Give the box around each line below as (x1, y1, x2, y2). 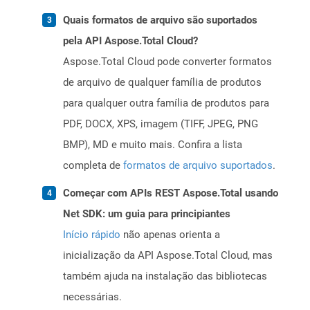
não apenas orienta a (120, 228, 220, 241)
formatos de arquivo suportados (123, 159, 273, 172)
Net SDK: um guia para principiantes (63, 208, 230, 221)
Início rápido (63, 228, 120, 241)
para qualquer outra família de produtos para (63, 97, 269, 110)
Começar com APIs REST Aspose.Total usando (63, 187, 278, 200)
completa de (63, 159, 123, 172)
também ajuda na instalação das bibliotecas (63, 270, 267, 283)
